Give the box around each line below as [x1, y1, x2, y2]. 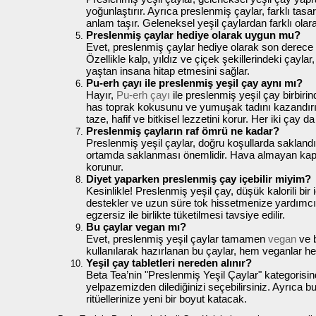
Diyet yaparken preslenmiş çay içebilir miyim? [86, 172, 311, 185]
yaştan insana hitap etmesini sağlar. [86, 64, 250, 77]
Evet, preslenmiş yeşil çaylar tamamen [86, 232, 268, 245]
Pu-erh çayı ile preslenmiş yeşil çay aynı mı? [86, 76, 303, 89]
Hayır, [86, 88, 116, 101]
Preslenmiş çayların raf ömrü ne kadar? [86, 124, 279, 137]
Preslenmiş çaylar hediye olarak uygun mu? [86, 28, 300, 41]
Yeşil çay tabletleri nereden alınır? [86, 256, 252, 269]
